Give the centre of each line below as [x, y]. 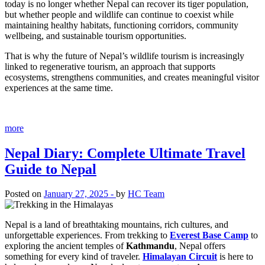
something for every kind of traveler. [74, 257]
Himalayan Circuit [180, 257]
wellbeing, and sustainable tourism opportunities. [96, 35]
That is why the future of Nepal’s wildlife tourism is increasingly [125, 56]
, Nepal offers [200, 246]
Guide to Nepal [51, 169]
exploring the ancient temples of [65, 246]
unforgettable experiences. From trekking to [87, 235]
